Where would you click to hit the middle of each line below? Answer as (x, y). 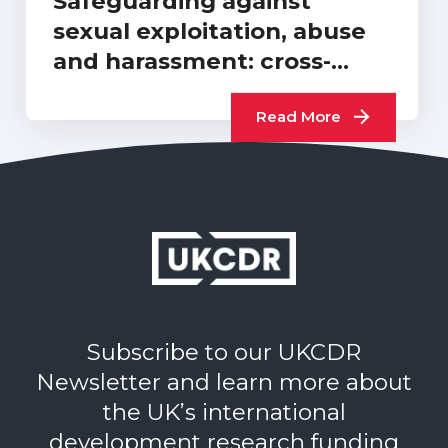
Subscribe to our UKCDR (224, 352)
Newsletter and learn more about (224, 382)
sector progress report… (197, 91)
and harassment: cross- (191, 61)
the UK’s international (224, 412)
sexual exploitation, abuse (209, 31)
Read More (299, 117)
